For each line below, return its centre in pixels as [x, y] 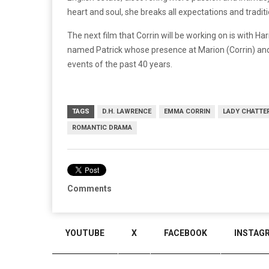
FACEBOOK [186, 233]
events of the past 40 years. [120, 64]
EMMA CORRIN [187, 111]
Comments [89, 188]
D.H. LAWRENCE [127, 111]
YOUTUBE [85, 233]
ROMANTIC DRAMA [102, 127]
